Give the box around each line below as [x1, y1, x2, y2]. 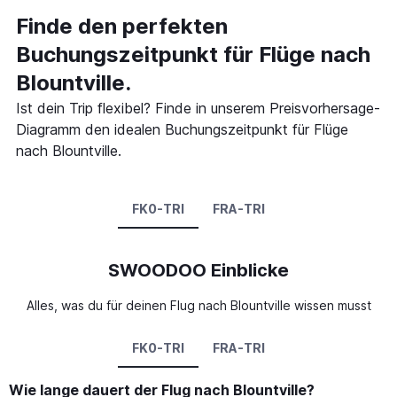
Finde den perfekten [16, 12, 228, 39]
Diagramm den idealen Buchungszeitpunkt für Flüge [16, 120, 348, 138]
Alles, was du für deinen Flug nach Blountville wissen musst [26, 297, 371, 313]
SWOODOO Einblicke [108, 259, 289, 281]
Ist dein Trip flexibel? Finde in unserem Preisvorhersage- [16, 98, 380, 117]
